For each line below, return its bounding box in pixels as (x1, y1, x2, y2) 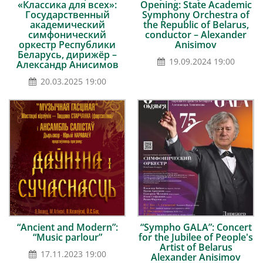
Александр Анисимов (16, 58, 119, 71)
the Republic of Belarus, (143, 18, 249, 31)
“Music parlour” (32, 231, 102, 244)
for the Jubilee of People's (139, 231, 253, 244)
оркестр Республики (19, 38, 116, 51)
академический (29, 18, 105, 31)
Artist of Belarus (159, 241, 232, 254)
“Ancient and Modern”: (16, 221, 118, 234)
